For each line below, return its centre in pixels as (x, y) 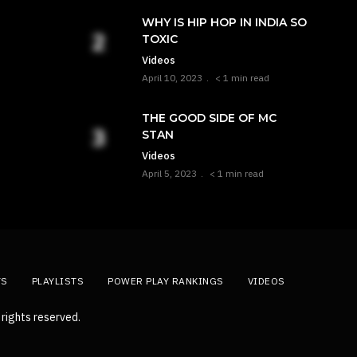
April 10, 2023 (172, 78)
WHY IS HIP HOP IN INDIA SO (224, 22)
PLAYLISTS (57, 281)
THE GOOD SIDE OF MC (209, 118)
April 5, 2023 (169, 173)
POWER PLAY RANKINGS (166, 281)
